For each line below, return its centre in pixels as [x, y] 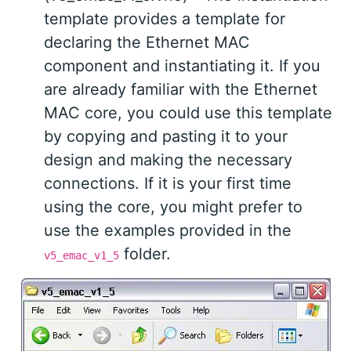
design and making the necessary [168, 160]
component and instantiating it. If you [182, 66]
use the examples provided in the [168, 231]
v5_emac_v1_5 [81, 256]
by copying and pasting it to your [166, 137]
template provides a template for [165, 19]
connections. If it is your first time [168, 184]
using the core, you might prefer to [173, 207]
